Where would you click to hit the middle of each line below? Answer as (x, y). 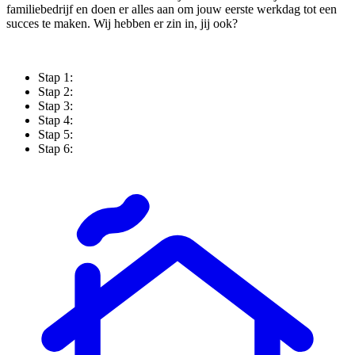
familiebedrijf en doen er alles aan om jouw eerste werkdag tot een (172, 10)
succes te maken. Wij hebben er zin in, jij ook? (122, 24)
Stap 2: (55, 92)
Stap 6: (55, 149)
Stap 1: (55, 78)
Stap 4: (55, 120)
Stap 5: (55, 135)
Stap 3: (55, 106)
